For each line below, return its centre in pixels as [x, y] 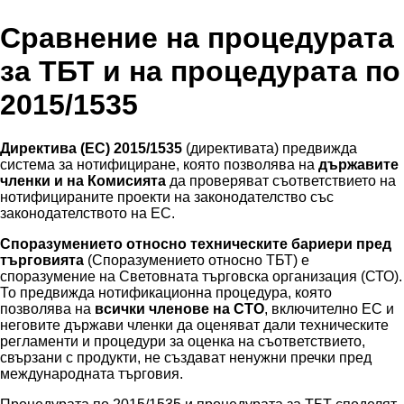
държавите [358, 165]
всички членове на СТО [179, 309]
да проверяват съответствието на [281, 181]
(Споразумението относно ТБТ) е [197, 261]
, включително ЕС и [329, 309]
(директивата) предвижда [270, 149]
